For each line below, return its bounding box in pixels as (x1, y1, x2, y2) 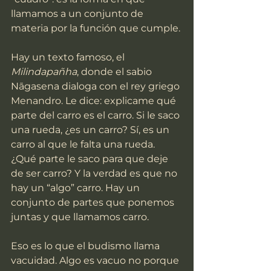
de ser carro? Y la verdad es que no (11, 168, 180, 180)
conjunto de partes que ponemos (11, 197, 177, 209)
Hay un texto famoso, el (11, 51, 127, 64)
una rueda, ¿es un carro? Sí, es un (11, 124, 172, 136)
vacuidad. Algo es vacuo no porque (11, 255, 181, 267)
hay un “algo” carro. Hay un (11, 182, 142, 194)
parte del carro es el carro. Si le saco (11, 109, 182, 122)
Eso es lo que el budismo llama (11, 240, 162, 252)
